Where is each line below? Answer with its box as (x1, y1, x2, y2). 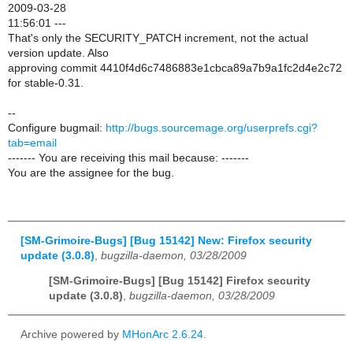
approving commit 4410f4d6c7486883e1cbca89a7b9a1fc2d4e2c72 (8, 61, 342, 74)
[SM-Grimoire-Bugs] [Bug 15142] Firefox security (49, 275, 310, 288)
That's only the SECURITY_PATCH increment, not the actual (8, 32, 308, 44)
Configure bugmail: (8, 121, 106, 134)
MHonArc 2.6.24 (122, 329, 203, 341)
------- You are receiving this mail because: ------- (8, 151, 249, 164)
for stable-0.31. (8, 76, 84, 89)
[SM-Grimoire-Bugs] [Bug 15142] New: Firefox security (20, 234, 312, 247)
